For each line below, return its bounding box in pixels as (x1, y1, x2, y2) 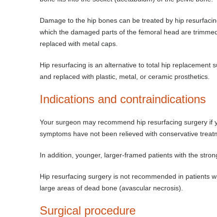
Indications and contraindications (40, 93, 206, 106)
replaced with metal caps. (40, 40, 120, 47)
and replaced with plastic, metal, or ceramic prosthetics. (40, 73, 212, 80)
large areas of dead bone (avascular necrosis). (40, 184, 183, 192)
